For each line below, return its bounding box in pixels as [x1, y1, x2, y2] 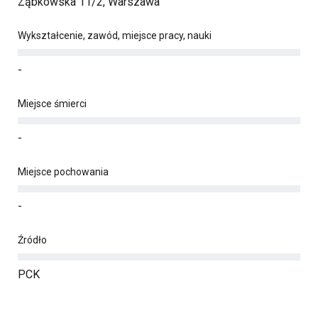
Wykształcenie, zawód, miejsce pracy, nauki [18, 30, 212, 41]
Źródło [18, 234, 47, 246]
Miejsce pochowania [18, 166, 109, 177]
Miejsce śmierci [18, 98, 87, 109]
